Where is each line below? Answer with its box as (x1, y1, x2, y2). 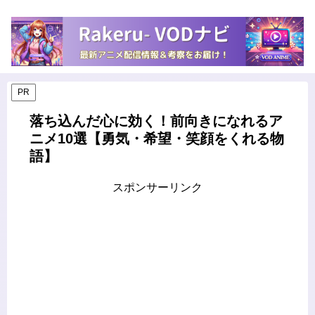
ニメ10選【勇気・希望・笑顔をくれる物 (30, 130, 284, 146)
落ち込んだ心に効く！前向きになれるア (30, 112, 283, 129)
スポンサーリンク (112, 181, 202, 193)
